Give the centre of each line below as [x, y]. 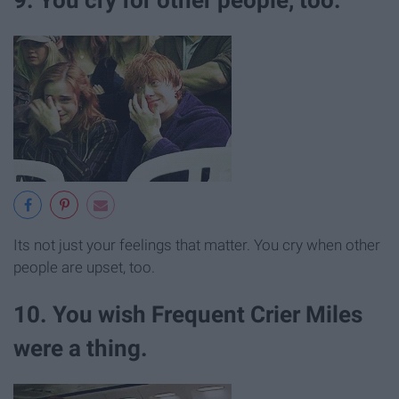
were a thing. [81, 348]
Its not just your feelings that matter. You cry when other [197, 244]
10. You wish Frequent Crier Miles [188, 314]
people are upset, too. [84, 267]
